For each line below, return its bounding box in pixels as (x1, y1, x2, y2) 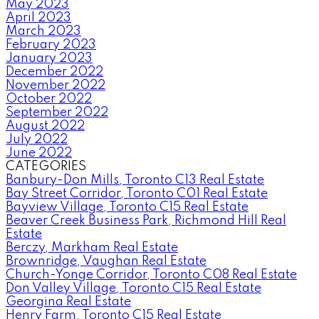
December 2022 (6, 65, 103, 78)
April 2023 (6, 11, 71, 24)
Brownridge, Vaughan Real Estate (6, 254, 206, 268)
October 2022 (6, 92, 92, 105)
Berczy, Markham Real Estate (6, 241, 178, 254)
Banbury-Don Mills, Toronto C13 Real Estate (6, 173, 264, 187)
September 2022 (6, 105, 108, 119)
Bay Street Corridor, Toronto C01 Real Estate (6, 187, 268, 200)
